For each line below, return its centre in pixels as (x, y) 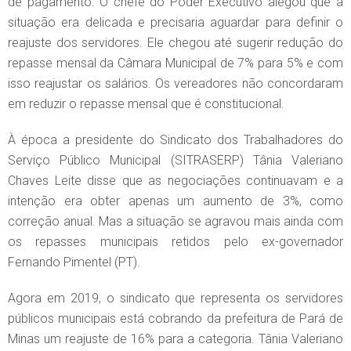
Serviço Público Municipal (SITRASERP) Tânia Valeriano (175, 160)
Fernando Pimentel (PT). (74, 262)
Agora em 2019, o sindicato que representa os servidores (175, 298)
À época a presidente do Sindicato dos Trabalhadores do (175, 139)
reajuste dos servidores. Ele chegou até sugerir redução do (175, 42)
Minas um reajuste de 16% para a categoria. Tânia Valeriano (175, 338)
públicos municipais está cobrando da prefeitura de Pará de (175, 318)
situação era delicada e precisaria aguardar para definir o (175, 22)
